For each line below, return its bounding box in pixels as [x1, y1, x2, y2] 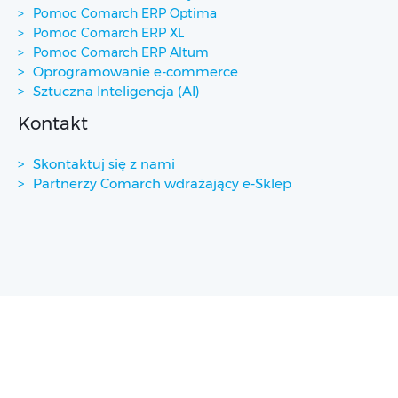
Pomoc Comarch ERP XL [33, 25, 184, 41]
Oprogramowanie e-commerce [33, 63, 238, 80]
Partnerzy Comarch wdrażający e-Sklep [33, 175, 291, 192]
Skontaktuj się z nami [33, 155, 175, 172]
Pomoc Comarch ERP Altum [33, 44, 209, 60]
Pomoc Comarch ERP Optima [33, 5, 217, 21]
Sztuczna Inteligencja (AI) [33, 83, 200, 99]
